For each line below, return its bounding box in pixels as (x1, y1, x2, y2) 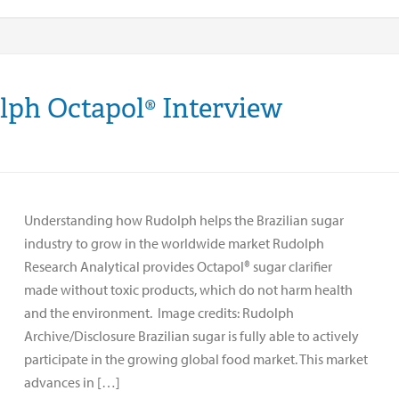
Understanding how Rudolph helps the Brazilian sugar (24, 210, 344, 229)
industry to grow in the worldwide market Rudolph (24, 233, 324, 252)
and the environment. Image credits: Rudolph (24, 303, 294, 322)
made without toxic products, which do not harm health (24, 280, 353, 298)
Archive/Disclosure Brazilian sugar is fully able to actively (24, 326, 359, 345)
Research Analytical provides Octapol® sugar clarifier (24, 256, 332, 275)
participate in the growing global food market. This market (24, 349, 368, 368)
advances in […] (24, 372, 120, 391)
